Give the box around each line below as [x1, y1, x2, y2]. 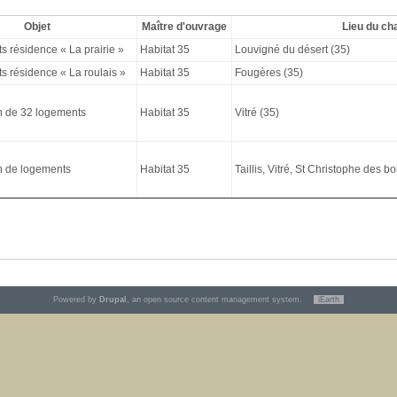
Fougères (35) [234, 66, 303, 79]
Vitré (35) [234, 105, 279, 119]
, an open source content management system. [127, 294, 305, 304]
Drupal [99, 294, 127, 304]
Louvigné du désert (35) [234, 43, 350, 56]
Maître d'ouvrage [141, 19, 227, 33]
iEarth [318, 294, 339, 304]
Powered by [53, 294, 99, 304]
